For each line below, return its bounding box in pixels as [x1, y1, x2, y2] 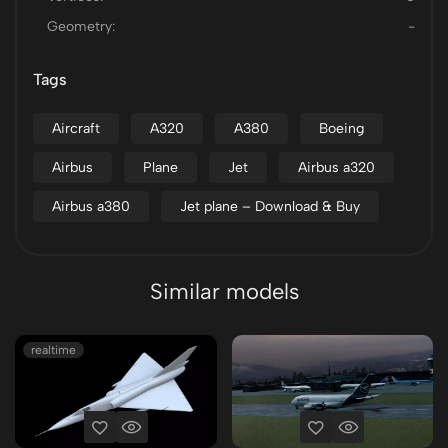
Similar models [149, 278, 299, 305]
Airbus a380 [52, 198, 130, 215]
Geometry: [47, 18, 115, 35]
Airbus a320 [298, 159, 375, 176]
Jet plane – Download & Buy [180, 198, 360, 215]
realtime [31, 343, 76, 357]
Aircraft [52, 120, 100, 137]
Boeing [319, 120, 364, 137]
